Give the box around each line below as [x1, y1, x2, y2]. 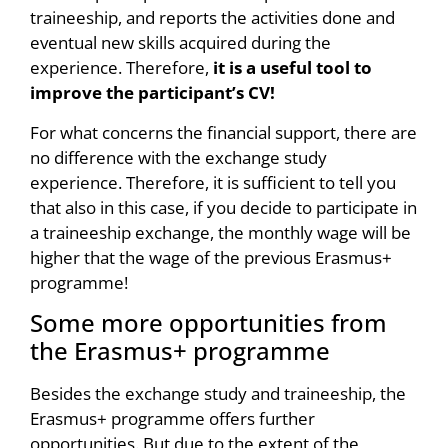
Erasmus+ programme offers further [30, 407, 315, 431]
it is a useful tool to [213, 56, 372, 80]
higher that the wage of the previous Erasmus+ [30, 245, 392, 269]
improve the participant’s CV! [30, 81, 275, 105]
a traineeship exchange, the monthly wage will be [30, 220, 411, 244]
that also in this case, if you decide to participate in [30, 195, 417, 219]
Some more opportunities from [30, 306, 387, 340]
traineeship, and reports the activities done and [30, 6, 395, 30]
